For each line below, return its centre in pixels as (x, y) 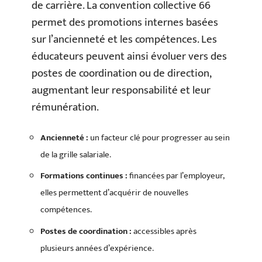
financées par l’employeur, (176, 176)
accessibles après (164, 231)
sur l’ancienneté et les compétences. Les (124, 40)
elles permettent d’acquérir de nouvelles (114, 193)
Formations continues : (84, 176)
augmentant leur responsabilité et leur (121, 91)
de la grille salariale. (76, 154)
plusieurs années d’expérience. (97, 248)
